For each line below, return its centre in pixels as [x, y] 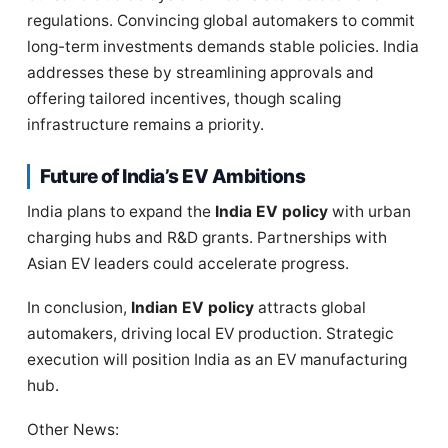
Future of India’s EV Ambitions [172, 176]
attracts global [310, 307]
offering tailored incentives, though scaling [184, 98]
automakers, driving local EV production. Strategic [210, 333]
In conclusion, [79, 307]
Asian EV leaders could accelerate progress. [188, 263]
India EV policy [271, 211]
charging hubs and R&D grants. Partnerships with [207, 237]
